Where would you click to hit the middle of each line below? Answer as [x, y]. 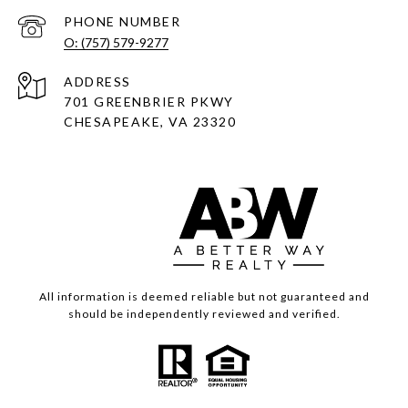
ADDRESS [97, 82]
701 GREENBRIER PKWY [149, 102]
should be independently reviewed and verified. [204, 314]
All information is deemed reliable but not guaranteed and [204, 297]
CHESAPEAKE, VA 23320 [150, 122]
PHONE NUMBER [122, 22]
